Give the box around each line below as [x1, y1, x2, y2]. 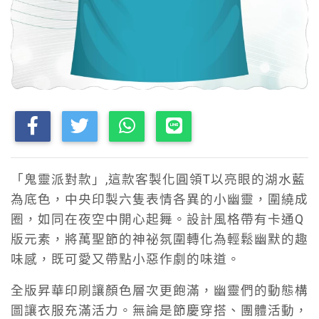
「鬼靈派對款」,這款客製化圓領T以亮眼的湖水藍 [11, 172, 305, 187]
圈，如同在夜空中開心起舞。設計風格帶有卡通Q [11, 212, 304, 226]
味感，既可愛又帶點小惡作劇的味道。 [11, 252, 241, 266]
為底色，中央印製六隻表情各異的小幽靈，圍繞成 [11, 192, 308, 206]
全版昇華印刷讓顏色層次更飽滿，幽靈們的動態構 [11, 283, 308, 298]
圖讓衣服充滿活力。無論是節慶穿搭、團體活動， [11, 303, 308, 318]
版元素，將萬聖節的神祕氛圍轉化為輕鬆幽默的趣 [11, 232, 308, 246]
